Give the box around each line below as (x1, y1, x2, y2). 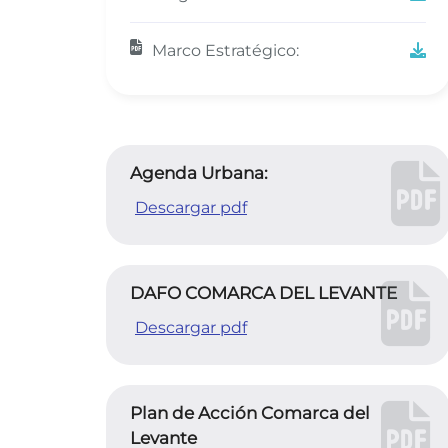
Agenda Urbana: (130, 163, 268, 183)
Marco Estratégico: (152, 41, 299, 60)
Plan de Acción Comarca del (130, 403, 370, 423)
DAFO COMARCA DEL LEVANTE (130, 283, 397, 303)
